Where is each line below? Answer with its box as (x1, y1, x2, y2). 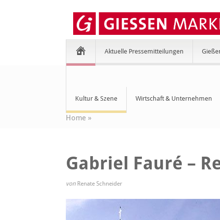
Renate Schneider (77, 180, 123, 187)
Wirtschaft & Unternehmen (136, 95, 213, 102)
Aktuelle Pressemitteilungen (105, 48, 184, 55)
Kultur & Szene (75, 95, 118, 102)
